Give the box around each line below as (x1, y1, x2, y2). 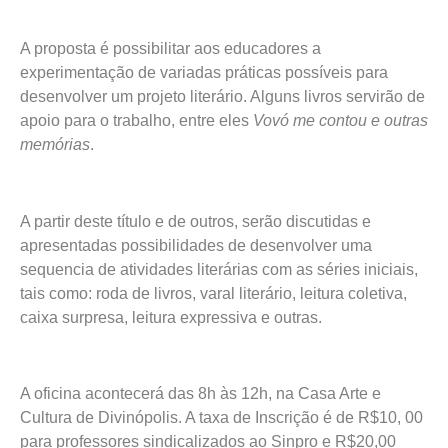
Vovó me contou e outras (253, 111, 428, 129)
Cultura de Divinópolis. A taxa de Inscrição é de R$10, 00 (20, 409, 423, 427)
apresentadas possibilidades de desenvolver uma (20, 236, 372, 254)
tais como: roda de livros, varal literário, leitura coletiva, (20, 284, 407, 302)
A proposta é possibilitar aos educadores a (20, 39, 321, 57)
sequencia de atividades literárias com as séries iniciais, (20, 260, 418, 278)
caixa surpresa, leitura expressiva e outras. (20, 308, 322, 326)
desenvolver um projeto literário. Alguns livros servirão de (20, 87, 425, 105)
